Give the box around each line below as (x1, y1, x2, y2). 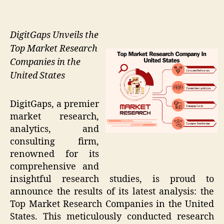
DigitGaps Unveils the (10, 29, 98, 41)
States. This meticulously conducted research (10, 210, 214, 222)
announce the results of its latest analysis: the (10, 185, 214, 197)
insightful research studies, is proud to (10, 173, 214, 185)
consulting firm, (10, 135, 99, 147)
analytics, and (10, 123, 99, 135)
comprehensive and (10, 160, 99, 172)
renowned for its (10, 148, 99, 160)
